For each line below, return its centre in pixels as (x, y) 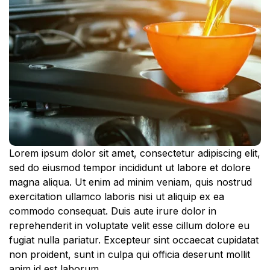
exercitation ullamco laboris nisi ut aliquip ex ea (117, 196)
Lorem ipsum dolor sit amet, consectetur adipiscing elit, (135, 153)
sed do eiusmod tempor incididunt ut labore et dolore (130, 167)
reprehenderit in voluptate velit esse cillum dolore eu (129, 225)
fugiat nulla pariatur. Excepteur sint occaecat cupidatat (134, 240)
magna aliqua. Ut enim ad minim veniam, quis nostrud (130, 182)
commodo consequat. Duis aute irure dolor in (113, 211)
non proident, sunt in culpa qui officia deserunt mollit (130, 254)
